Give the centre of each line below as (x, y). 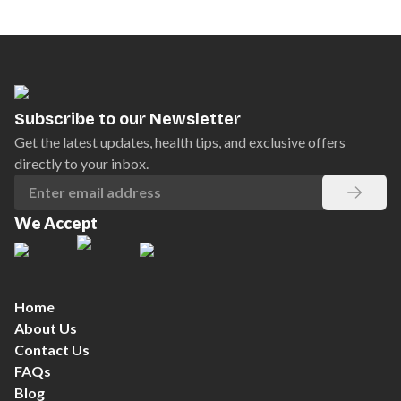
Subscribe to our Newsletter (128, 119)
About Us (46, 328)
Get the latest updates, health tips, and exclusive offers (180, 142)
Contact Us (52, 350)
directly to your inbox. (81, 163)
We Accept (56, 223)
